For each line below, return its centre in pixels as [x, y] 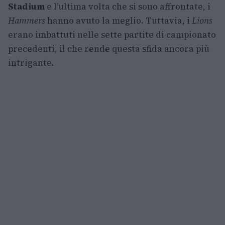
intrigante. [31, 63]
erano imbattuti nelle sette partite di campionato [112, 35]
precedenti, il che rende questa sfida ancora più [109, 49]
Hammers [27, 21]
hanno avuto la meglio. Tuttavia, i [119, 21]
